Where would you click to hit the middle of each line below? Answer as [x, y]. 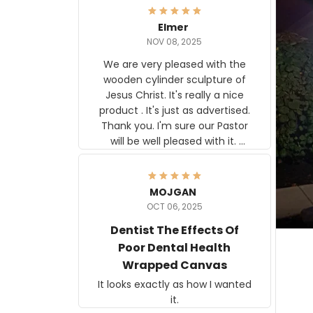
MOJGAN [173, 192]
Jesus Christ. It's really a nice [174, 95]
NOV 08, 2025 [175, 41]
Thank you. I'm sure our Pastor [174, 125]
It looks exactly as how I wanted [174, 284]
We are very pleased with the [174, 64]
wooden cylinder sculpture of [174, 79]
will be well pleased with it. [137, 141]
